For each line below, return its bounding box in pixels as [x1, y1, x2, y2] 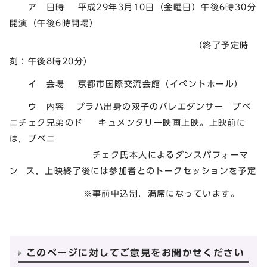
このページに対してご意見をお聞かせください [26, 247, 245, 257]
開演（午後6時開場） [10, 18, 99, 27]
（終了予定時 [10, 41, 249, 50]
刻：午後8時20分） [10, 57, 93, 66]
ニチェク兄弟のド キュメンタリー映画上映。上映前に [10, 118, 246, 128]
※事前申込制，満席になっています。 [10, 188, 240, 198]
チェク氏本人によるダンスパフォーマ [10, 150, 249, 160]
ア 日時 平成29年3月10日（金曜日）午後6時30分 [10, 2, 257, 11]
